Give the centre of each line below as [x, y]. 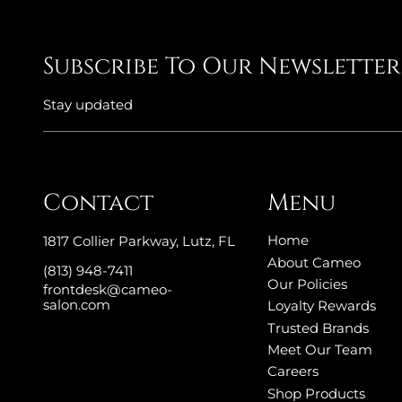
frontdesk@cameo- [108, 290]
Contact [98, 204]
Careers [293, 371]
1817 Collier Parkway [109, 240]
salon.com [77, 305]
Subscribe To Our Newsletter [222, 67]
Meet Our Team [320, 350]
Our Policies [307, 284]
